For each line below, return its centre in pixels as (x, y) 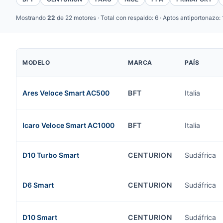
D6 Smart (38, 185)
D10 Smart (40, 217)
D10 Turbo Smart (51, 155)
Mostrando (32, 18)
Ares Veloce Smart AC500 (66, 93)
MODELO (36, 62)
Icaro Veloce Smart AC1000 (68, 125)
